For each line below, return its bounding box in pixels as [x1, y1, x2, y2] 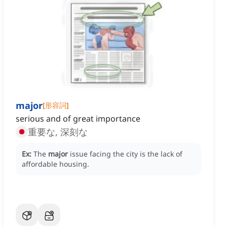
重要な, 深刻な [28, 126, 88, 138]
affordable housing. [22, 159, 89, 169]
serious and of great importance [16, 113, 140, 125]
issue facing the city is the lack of [70, 149, 182, 159]
